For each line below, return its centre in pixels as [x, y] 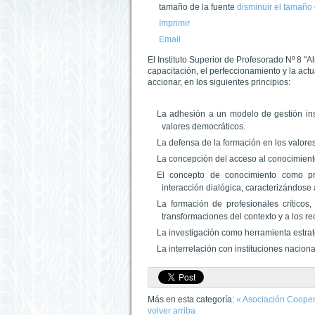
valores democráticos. [204, 127]
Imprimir [174, 23]
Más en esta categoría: [191, 300]
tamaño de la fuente [197, 7]
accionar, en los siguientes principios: [219, 82]
